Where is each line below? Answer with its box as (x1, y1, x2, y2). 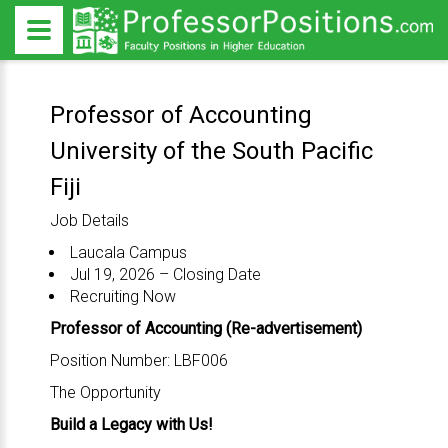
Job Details (49, 211, 129, 230)
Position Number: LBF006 (49, 351, 232, 370)
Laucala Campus (65, 243, 187, 262)
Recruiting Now (65, 287, 176, 306)
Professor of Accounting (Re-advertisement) (49, 319, 362, 338)
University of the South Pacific (49, 137, 373, 165)
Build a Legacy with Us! (49, 415, 213, 434)
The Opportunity (49, 383, 161, 402)
